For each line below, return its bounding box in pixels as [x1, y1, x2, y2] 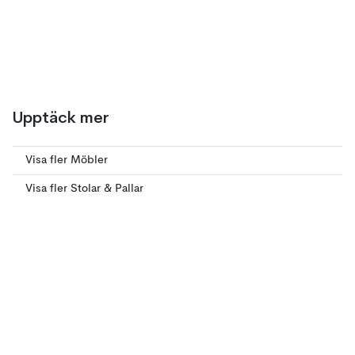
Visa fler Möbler [25, 155, 108, 166]
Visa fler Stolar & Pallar [25, 183, 143, 194]
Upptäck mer [13, 108, 109, 127]
